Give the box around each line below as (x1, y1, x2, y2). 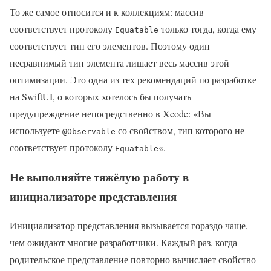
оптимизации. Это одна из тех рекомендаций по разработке (10, 73, 256, 86)
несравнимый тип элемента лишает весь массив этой (10, 56, 229, 69)
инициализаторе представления (10, 188, 177, 204)
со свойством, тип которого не (116, 123, 244, 137)
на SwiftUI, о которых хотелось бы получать (10, 90, 191, 103)
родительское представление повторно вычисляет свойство (10, 253, 256, 266)
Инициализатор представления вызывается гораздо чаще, (10, 219, 248, 232)
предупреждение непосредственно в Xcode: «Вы (10, 106, 211, 120)
